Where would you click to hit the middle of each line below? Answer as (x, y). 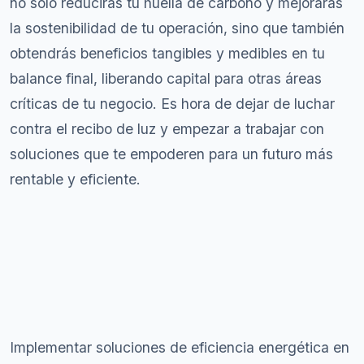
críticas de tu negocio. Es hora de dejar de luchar (172, 104)
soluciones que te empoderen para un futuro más (171, 154)
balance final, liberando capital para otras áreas (166, 78)
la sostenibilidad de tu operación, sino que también (177, 28)
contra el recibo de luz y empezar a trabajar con (167, 129)
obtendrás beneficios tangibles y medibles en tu (167, 53)
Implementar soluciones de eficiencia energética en (180, 347)
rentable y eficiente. (75, 179)
